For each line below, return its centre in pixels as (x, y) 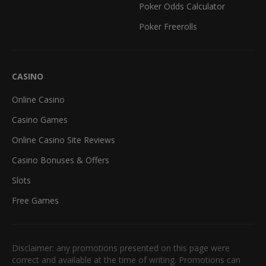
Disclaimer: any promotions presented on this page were (121, 248)
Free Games (35, 200)
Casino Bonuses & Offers (61, 160)
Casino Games (40, 119)
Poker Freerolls (168, 26)
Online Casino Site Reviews (64, 140)
